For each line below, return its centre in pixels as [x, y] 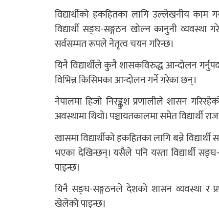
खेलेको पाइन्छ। [80, 204]
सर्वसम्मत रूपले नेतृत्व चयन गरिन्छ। [114, 44]
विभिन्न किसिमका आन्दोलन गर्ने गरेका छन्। [126, 80]
